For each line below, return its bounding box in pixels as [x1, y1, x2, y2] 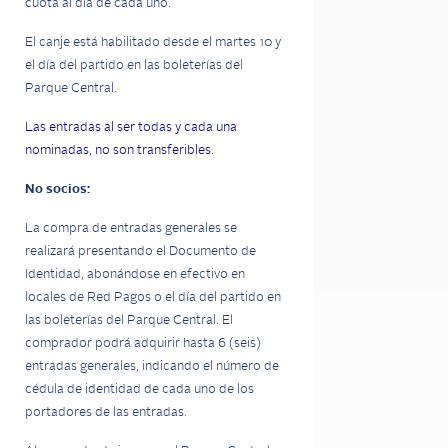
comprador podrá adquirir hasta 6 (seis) [25, 337, 261, 350]
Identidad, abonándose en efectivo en [25, 268, 245, 281]
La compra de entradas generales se [25, 222, 237, 235]
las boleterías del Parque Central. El [25, 314, 233, 327]
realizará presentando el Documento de [25, 245, 256, 258]
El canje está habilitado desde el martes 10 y [25, 36, 281, 49]
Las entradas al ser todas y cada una [25, 121, 237, 134]
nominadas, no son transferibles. [25, 144, 214, 157]
